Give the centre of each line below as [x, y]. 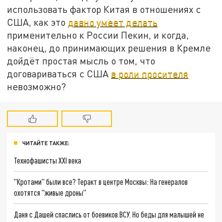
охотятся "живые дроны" [50, 193]
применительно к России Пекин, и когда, [98, 35]
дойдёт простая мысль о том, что [81, 60]
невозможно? [37, 86]
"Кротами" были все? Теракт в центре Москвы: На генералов [101, 182]
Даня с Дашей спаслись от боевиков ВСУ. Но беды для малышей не [109, 215]
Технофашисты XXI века [48, 160]
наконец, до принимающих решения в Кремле [109, 48]
